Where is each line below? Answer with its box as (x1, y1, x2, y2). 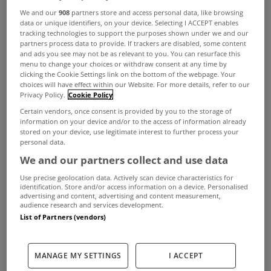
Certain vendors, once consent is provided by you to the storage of (20, 106, 232, 116)
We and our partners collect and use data (20, 152, 229, 167)
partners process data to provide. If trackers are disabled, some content (20, 38, 247, 48)
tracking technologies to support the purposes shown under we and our (20, 28, 249, 38)
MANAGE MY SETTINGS (34, 250, 122, 261)
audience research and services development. (20, 200, 164, 209)
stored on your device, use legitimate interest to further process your (20, 126, 240, 136)
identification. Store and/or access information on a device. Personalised (20, 181, 249, 191)
